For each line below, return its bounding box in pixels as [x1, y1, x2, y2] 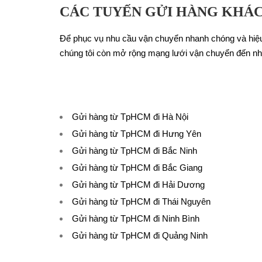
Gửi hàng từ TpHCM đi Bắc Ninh [72, 146, 197, 156]
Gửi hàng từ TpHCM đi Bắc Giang [72, 163, 202, 173]
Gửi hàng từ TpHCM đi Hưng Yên [72, 129, 201, 139]
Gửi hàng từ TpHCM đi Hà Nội [72, 112, 188, 122]
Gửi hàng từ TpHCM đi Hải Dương [72, 180, 205, 189]
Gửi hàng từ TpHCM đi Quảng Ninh [72, 230, 208, 240]
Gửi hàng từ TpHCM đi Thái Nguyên [72, 196, 211, 206]
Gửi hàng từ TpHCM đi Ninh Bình [72, 213, 199, 223]
